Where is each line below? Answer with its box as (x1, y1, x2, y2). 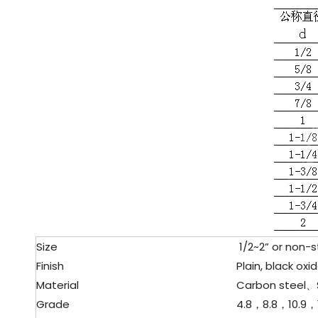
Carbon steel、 (225, 278, 317, 292)
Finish (36, 258, 64, 273)
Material (36, 278, 79, 292)
